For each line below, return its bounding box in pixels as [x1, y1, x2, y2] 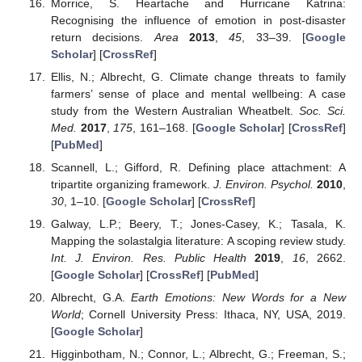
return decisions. [50, 30, 154, 44]
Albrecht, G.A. [50, 291, 132, 305]
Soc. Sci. [299, 103, 347, 117]
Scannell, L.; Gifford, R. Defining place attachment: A [50, 160, 346, 174]
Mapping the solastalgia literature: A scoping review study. [50, 234, 346, 247]
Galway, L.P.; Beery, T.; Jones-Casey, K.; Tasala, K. [50, 217, 346, 230]
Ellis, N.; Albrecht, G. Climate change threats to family [50, 69, 346, 83]
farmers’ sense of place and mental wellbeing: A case [50, 86, 346, 100]
